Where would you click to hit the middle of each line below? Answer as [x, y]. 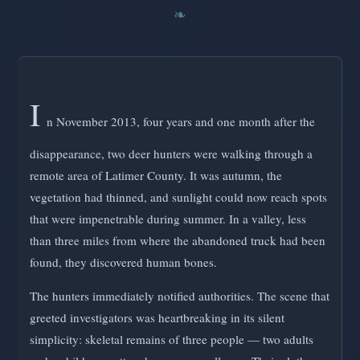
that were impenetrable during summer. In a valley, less [168, 219]
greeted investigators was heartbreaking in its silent [157, 318]
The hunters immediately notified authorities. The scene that [180, 296]
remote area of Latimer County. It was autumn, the [156, 176]
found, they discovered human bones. [123, 262]
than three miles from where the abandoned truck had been [178, 241]
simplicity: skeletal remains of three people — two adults [172, 340]
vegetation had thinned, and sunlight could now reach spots [178, 197]
